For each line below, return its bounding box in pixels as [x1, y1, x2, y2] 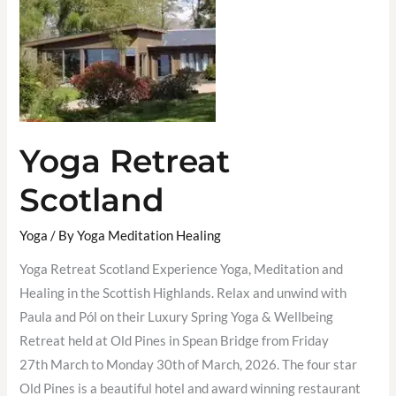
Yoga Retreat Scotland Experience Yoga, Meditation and [19, 262, 344, 278]
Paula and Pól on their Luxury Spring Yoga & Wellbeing [19, 309, 334, 325]
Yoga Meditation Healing [77, 227, 222, 243]
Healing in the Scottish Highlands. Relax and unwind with [19, 286, 347, 301]
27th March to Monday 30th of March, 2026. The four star [19, 357, 358, 373]
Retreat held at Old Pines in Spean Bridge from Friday [19, 333, 332, 349]
